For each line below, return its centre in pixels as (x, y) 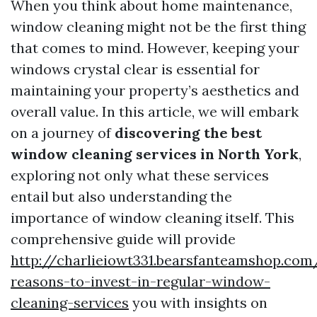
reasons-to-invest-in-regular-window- (140, 281)
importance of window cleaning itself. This (152, 218)
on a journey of (63, 133)
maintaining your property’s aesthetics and (155, 90)
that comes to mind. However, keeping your (155, 48)
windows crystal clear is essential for (135, 69)
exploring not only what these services (140, 175)
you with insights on (198, 302)
